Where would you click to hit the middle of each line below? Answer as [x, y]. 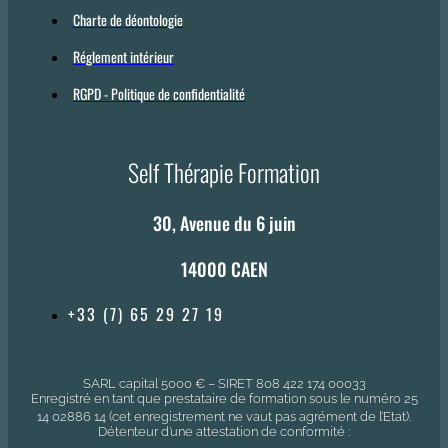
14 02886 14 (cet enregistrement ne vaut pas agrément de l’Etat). [224, 417]
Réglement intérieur [123, 57]
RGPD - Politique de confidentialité [159, 94]
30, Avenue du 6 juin [224, 223]
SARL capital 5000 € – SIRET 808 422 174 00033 [224, 384]
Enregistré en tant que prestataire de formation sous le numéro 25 [224, 399]
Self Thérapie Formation [224, 172]
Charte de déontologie [128, 20]
